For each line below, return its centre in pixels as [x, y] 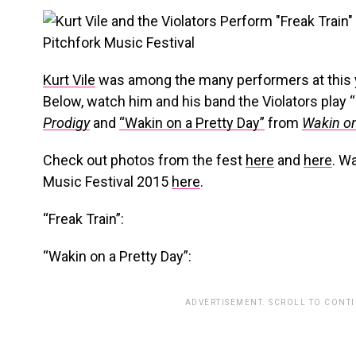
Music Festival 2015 [107, 182]
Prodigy [66, 123]
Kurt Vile [69, 80]
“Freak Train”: [83, 219]
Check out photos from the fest [144, 160]
